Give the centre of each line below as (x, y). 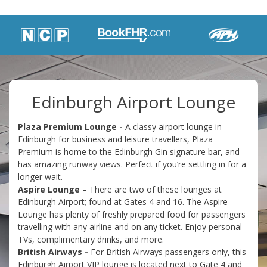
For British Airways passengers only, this (167, 252)
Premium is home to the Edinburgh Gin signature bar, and (129, 152)
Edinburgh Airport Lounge (133, 102)
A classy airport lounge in (172, 127)
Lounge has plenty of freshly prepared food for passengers (132, 215)
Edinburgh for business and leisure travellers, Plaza (115, 139)
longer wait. (40, 177)
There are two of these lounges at (154, 190)
